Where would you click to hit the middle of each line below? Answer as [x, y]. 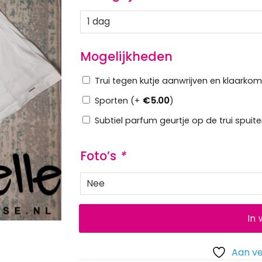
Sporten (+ [117, 100]
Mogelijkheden [126, 56]
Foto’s [99, 156]
